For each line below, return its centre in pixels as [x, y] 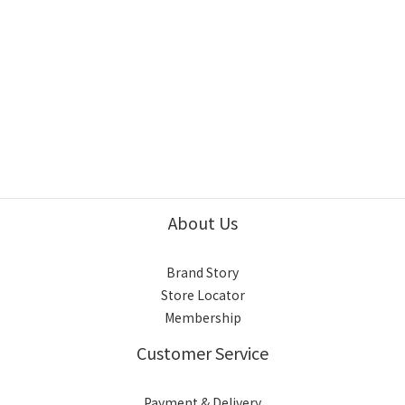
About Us [202, 223]
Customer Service [202, 353]
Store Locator [202, 295]
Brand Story [202, 273]
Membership [202, 318]
